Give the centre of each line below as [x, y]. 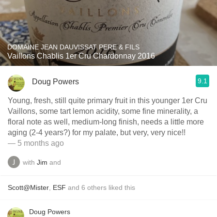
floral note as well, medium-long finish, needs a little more [106, 122]
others [97, 187]
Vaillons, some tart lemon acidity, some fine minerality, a [103, 111]
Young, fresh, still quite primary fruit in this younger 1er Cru [108, 101]
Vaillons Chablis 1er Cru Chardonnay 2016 [81, 56]
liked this [121, 187]
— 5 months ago [36, 143]
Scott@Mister [28, 187]
